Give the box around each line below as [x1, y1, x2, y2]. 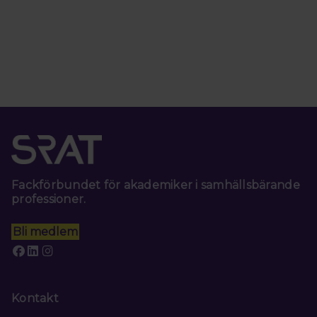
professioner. [11, 192, 86, 206]
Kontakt [11, 291, 59, 305]
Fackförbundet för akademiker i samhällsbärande [11, 178, 300, 192]
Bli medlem [13, 224, 78, 238]
